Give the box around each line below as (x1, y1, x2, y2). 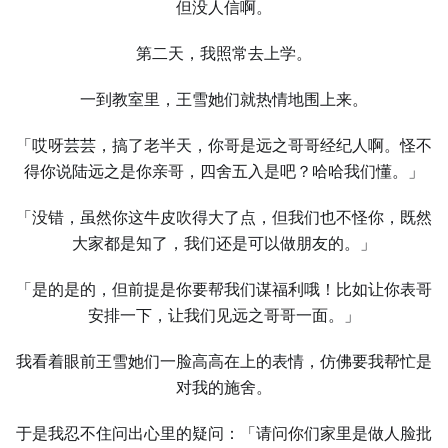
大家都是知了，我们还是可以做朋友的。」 (72, 234, 376, 253)
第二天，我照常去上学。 (136, 44, 312, 63)
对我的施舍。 (176, 378, 272, 397)
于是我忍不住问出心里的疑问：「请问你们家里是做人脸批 (16, 424, 432, 443)
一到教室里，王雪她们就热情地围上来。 (80, 90, 368, 109)
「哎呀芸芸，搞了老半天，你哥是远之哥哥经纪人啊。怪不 (16, 136, 432, 155)
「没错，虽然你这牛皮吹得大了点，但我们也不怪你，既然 (16, 208, 432, 227)
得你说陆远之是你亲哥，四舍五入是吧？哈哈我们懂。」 (24, 162, 424, 181)
